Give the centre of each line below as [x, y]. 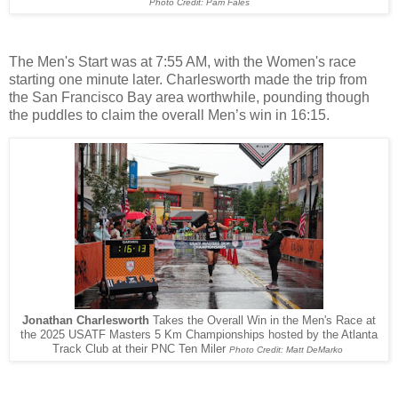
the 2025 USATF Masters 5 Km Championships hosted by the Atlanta [199, 335]
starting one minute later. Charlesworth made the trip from [188, 79]
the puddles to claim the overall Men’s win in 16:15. [171, 115]
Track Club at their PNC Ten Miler [140, 350]
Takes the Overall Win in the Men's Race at [264, 321]
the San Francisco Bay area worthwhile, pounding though [189, 97]
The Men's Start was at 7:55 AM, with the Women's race [183, 61]
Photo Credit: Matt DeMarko [286, 350]
